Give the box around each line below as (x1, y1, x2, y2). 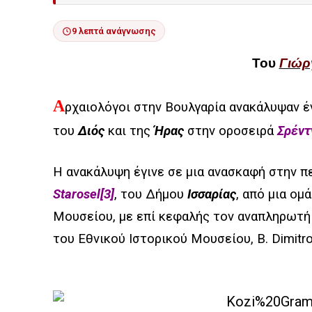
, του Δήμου (114, 187, 187, 202)
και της (108, 123, 154, 139)
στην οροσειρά (187, 123, 277, 139)
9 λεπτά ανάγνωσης (72, 26, 156, 36)
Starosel (53, 187, 100, 202)
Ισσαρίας (187, 187, 236, 202)
